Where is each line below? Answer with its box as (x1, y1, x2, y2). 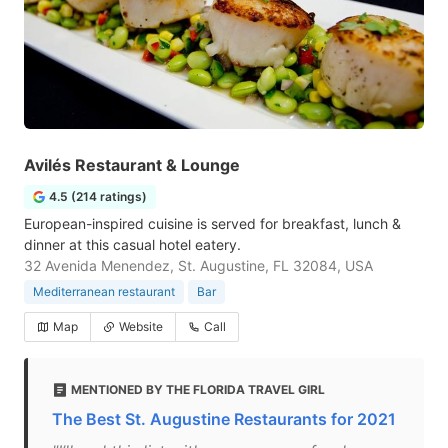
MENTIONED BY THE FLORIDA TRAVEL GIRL (71, 382, 325, 397)
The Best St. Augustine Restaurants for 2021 (52, 409, 396, 429)
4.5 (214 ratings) (49, 189, 147, 204)
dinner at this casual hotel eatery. (24, 236, 241, 253)
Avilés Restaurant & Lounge (24, 155, 240, 175)
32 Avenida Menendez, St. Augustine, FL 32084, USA (24, 257, 373, 274)
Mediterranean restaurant (33, 284, 175, 299)
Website (119, 319, 163, 334)
